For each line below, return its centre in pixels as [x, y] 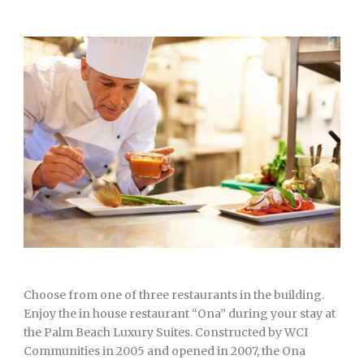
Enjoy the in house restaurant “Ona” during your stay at [180, 314]
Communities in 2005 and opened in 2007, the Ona [165, 351]
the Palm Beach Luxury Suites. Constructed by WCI [166, 333]
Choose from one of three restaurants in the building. [175, 295]
